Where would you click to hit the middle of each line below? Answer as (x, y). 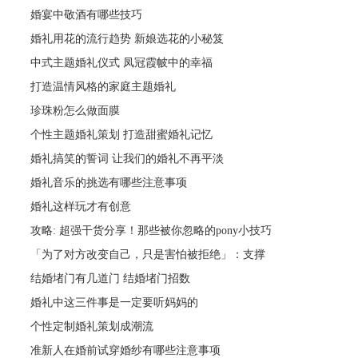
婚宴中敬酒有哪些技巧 (87, 14)
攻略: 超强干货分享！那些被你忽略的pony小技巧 (151, 230)
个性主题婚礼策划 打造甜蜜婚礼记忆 (122, 134)
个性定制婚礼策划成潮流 (92, 326)
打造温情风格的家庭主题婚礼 (103, 86)
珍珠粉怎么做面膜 (76, 110)
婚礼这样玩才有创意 (81, 206)
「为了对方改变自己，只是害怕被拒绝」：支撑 (148, 254)
